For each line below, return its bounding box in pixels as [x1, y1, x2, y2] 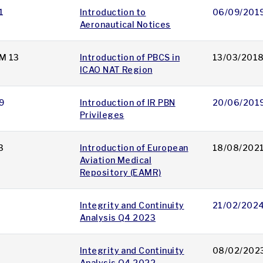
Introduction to [80, 7, 146, 18]
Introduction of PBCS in [80, 52, 180, 63]
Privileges [80, 110, 124, 120]
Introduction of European [80, 143, 188, 153]
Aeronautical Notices [80, 19, 171, 30]
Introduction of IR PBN [80, 97, 176, 108]
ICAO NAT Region [80, 65, 153, 75]
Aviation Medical [80, 155, 152, 166]
